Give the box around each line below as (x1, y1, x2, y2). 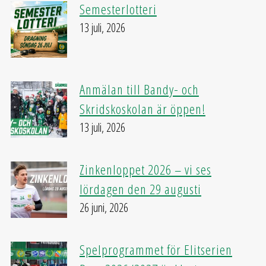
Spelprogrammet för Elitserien (79, 240, 232, 259)
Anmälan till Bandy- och (79, 80, 199, 99)
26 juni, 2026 (79, 199, 128, 216)
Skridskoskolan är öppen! (79, 100, 205, 119)
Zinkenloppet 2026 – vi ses (79, 160, 211, 179)
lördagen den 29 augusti (79, 180, 201, 199)
